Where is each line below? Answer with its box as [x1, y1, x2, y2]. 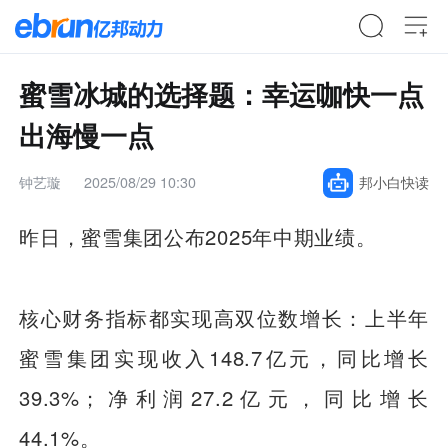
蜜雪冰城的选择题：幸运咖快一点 [19, 73, 425, 113]
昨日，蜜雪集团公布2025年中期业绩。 [19, 221, 377, 251]
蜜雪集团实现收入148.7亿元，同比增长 [19, 342, 429, 372]
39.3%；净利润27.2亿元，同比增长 [19, 382, 429, 412]
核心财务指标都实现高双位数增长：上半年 [19, 302, 429, 332]
